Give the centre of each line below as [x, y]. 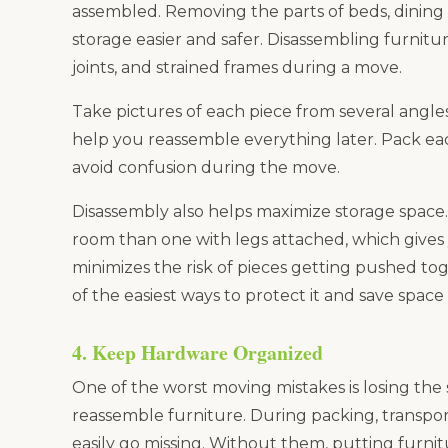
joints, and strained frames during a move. [237, 67]
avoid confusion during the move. [206, 168]
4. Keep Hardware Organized [197, 352]
